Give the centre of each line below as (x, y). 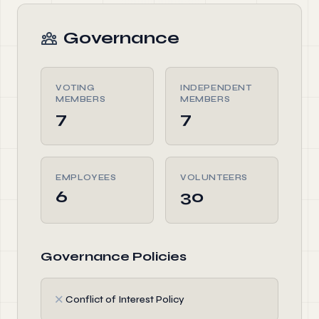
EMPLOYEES (86, 177)
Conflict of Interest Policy (125, 299)
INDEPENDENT (216, 88)
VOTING (75, 88)
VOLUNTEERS (214, 177)
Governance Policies (114, 256)
